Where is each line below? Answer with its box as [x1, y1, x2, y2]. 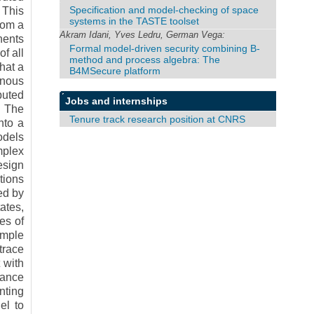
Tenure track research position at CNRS [69, 113, 246, 125]
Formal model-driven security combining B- [69, 42, 261, 54]
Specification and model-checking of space [69, 4, 259, 15]
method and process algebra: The [69, 53, 221, 65]
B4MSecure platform [69, 64, 161, 76]
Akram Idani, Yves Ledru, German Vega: [60, 29, 226, 40]
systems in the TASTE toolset [69, 15, 200, 27]
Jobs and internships [65, 95, 168, 107]
